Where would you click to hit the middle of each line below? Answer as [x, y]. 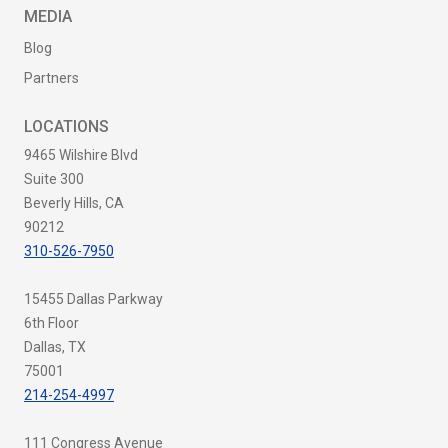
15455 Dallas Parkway [93, 299]
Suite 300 [54, 179]
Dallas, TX [55, 347]
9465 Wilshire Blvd [81, 155]
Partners [51, 78]
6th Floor [51, 323]
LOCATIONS [66, 126]
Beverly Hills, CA [74, 203]
